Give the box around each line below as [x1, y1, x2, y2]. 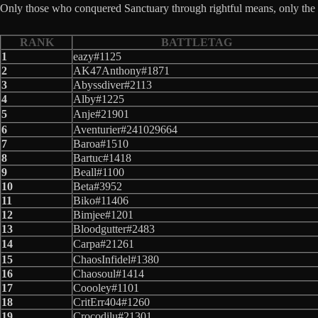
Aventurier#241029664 [73, 123, 177, 136]
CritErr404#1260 [73, 295, 150, 308]
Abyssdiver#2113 [73, 78, 152, 91]
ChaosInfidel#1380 [73, 253, 159, 265]
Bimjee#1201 [73, 208, 133, 221]
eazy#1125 [73, 50, 121, 62]
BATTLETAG [160, 35, 232, 48]
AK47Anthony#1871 [73, 64, 170, 77]
